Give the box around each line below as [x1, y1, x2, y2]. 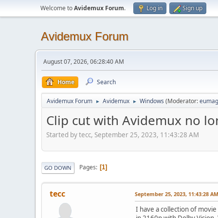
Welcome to [40, 4, 74, 12]
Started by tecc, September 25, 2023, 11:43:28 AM [46, 130, 199, 139]
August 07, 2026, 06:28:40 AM [43, 57, 124, 66]
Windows [140, 97, 164, 105]
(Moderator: [165, 97, 200, 105]
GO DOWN [44, 163, 72, 171]
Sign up [182, 4, 202, 12]
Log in [146, 4, 163, 12]
